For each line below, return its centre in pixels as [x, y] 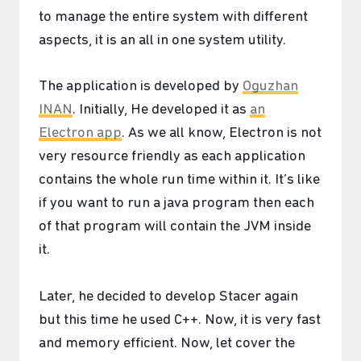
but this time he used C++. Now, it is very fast [180, 321]
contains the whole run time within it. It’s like [179, 180]
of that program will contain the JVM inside [175, 227]
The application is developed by [141, 87]
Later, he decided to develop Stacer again [168, 297]
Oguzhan [270, 87]
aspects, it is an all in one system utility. [162, 40]
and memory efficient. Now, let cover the [167, 344]
